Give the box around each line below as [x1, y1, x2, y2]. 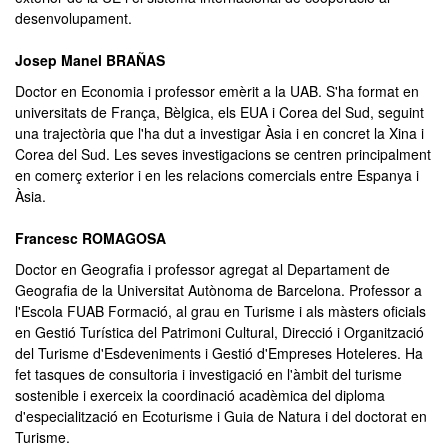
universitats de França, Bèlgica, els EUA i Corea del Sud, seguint [15, 102, 424, 122]
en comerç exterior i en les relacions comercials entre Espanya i [15, 165, 419, 185]
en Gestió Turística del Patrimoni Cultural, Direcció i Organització [15, 322, 424, 342]
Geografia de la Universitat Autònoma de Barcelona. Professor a [15, 280, 422, 300]
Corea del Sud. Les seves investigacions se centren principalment [15, 144, 431, 164]
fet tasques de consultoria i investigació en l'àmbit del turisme [15, 364, 402, 384]
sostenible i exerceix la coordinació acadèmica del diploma [15, 385, 385, 405]
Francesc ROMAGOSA [15, 228, 166, 248]
